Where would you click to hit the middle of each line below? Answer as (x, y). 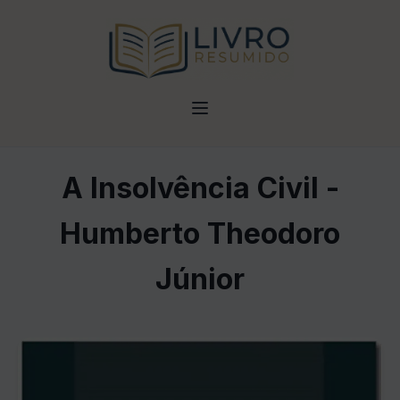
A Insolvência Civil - (200, 188)
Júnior (200, 279)
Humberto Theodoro (200, 233)
